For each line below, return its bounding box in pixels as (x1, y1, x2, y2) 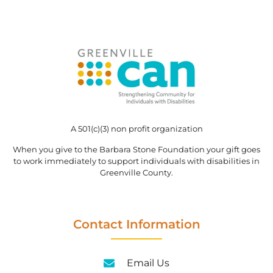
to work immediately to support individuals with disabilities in (13, 155, 260, 166)
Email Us (126, 257, 169, 269)
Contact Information (73, 216, 200, 232)
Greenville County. (100, 167, 173, 177)
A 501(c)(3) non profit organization (70, 124, 203, 134)
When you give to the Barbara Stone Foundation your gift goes (13, 144, 260, 154)
